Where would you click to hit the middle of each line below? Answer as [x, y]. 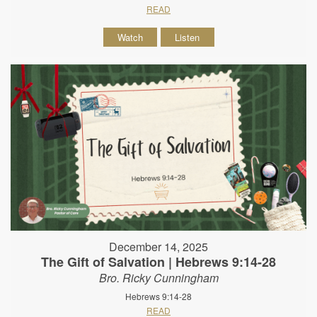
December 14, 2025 [158, 247]
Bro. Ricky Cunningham [158, 278]
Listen [187, 37]
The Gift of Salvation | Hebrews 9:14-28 [158, 262]
